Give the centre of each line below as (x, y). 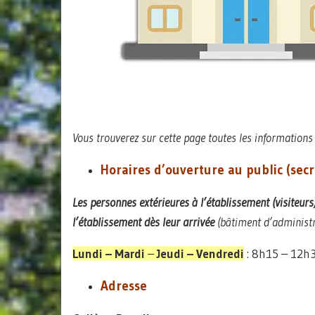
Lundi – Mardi (109, 253)
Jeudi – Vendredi (199, 253)
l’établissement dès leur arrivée (143, 222)
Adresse (124, 286)
